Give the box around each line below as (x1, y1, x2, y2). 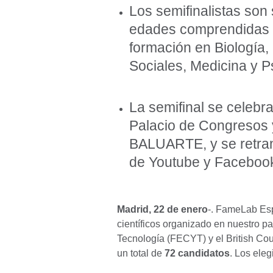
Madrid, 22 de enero (117, 204, 208, 215)
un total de (117, 248, 162, 259)
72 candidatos (162, 248, 230, 259)
